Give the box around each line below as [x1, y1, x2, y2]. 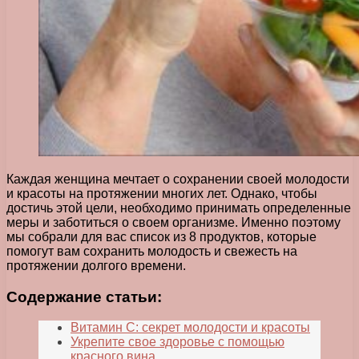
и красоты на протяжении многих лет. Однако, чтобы [6, 186, 317, 200]
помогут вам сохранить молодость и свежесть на [6, 244, 297, 258]
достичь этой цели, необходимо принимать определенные [6, 200, 351, 215]
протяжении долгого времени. [6, 258, 186, 272]
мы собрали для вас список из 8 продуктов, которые [6, 229, 317, 244]
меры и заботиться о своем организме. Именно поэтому [6, 215, 341, 229]
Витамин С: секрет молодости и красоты [71, 321, 310, 335]
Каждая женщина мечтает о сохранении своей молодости [6, 171, 349, 186]
